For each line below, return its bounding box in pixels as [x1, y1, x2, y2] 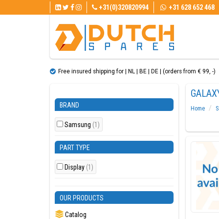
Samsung [65, 121, 92, 129]
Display [65, 163, 86, 171]
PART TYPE [60, 144, 90, 152]
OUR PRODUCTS [60, 194, 104, 202]
